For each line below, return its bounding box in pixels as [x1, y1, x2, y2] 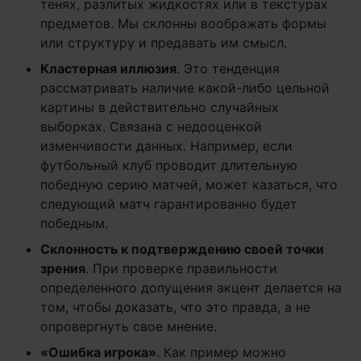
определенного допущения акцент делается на [40, 280, 342, 297]
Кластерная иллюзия [40, 60, 176, 77]
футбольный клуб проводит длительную [40, 157, 297, 174]
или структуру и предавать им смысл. [40, 35, 287, 52]
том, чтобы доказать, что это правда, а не [40, 299, 310, 316]
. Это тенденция [176, 60, 280, 77]
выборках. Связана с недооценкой [40, 118, 262, 135]
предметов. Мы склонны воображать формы [40, 15, 326, 32]
